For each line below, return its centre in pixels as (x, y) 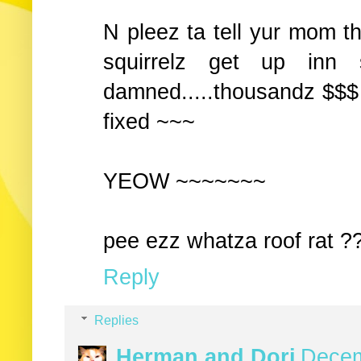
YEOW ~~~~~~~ (185, 181)
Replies (116, 320)
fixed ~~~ (149, 121)
